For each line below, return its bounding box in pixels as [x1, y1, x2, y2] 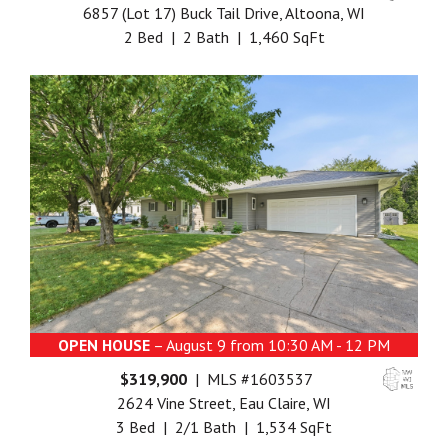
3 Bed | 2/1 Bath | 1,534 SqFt [116, 417, 332, 438]
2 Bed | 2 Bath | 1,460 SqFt [123, 27, 325, 48]
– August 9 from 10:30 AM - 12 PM [150, 335, 390, 356]
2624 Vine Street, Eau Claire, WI [117, 393, 331, 414]
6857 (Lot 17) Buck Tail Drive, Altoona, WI [83, 3, 365, 24]
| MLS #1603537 [187, 369, 313, 390]
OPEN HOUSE [58, 335, 150, 356]
